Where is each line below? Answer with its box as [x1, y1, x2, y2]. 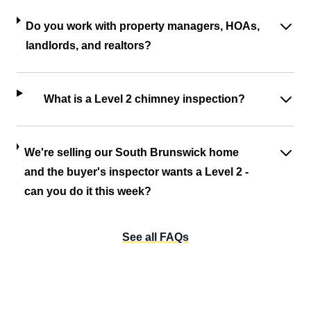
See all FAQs [122, 231, 189, 243]
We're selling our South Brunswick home [24, 146, 239, 158]
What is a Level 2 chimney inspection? [44, 93, 246, 105]
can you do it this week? [24, 185, 151, 197]
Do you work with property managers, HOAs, [26, 20, 260, 32]
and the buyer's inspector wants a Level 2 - [24, 166, 249, 178]
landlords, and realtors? [26, 40, 152, 51]
